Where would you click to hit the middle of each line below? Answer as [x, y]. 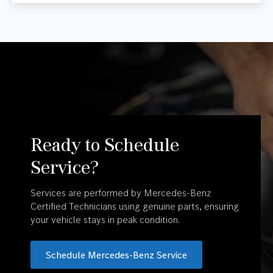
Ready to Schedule [105, 144]
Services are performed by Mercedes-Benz [121, 193]
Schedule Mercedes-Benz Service [116, 255]
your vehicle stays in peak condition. [105, 219]
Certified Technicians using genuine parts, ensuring [135, 206]
